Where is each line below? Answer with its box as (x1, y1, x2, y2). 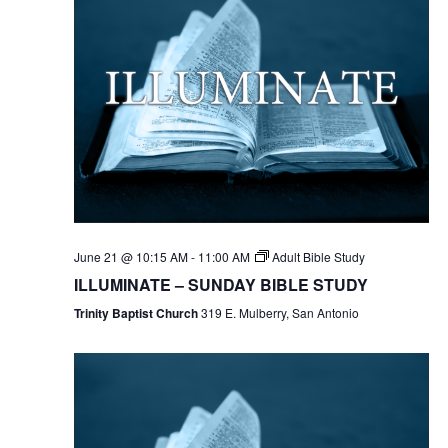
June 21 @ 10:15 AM (73, 247, 188, 265)
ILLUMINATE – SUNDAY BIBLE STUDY (73, 272, 368, 296)
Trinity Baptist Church (73, 303, 201, 322)
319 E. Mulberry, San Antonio (200, 303, 359, 321)
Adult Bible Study (271, 247, 365, 265)
